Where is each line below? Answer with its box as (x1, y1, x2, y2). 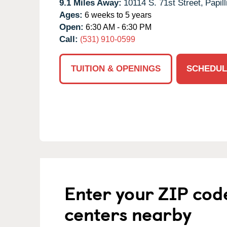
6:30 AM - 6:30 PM (84, 22, 152, 31)
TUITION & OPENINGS (71, 63, 161, 73)
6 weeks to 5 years (83, 10, 152, 19)
